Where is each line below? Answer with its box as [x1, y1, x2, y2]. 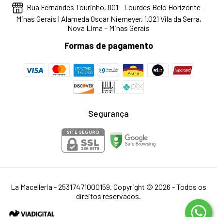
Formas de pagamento [64, 40, 153, 51]
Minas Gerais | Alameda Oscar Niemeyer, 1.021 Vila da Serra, [15, 14, 201, 24]
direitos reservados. [76, 191, 141, 201]
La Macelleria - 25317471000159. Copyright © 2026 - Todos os [11, 182, 206, 192]
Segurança [88, 108, 129, 119]
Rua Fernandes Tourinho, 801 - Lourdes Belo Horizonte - [25, 2, 205, 12]
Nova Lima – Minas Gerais [67, 23, 150, 33]
